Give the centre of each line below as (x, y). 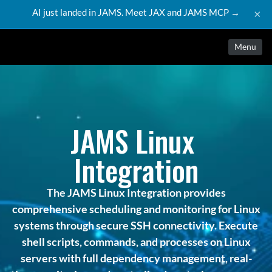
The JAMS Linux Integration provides (136, 192)
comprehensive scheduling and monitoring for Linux (136, 209)
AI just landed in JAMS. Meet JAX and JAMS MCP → (136, 12)
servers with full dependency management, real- (136, 258)
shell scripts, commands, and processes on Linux (136, 242)
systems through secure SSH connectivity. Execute (136, 225)
